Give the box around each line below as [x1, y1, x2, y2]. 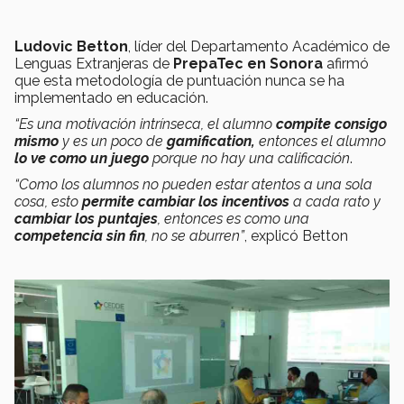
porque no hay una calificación [149, 150, 350, 168]
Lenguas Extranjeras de [14, 55, 173, 73]
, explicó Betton [244, 227, 348, 245]
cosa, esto [14, 193, 82, 211]
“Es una [14, 115, 62, 133]
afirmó [323, 55, 369, 73]
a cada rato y [289, 193, 381, 211]
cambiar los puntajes [14, 210, 158, 228]
